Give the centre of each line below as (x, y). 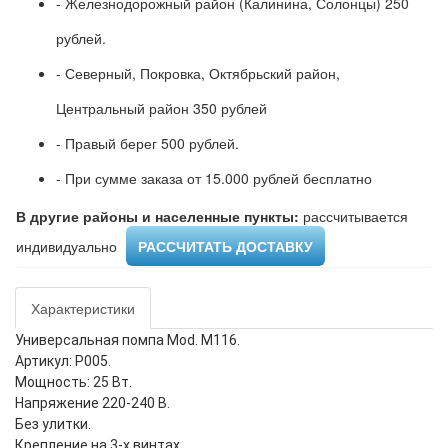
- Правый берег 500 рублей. (147, 143)
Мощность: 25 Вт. (73, 382)
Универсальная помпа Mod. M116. (127, 340)
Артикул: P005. (63, 361)
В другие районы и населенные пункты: (157, 216)
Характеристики (83, 308)
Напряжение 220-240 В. (92, 403)
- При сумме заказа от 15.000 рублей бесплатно (214, 178)
